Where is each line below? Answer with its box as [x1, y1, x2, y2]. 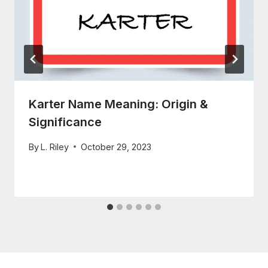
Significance [29, 115, 102, 130]
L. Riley [41, 141, 69, 152]
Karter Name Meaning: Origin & [29, 97, 208, 112]
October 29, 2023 [81, 141, 152, 152]
